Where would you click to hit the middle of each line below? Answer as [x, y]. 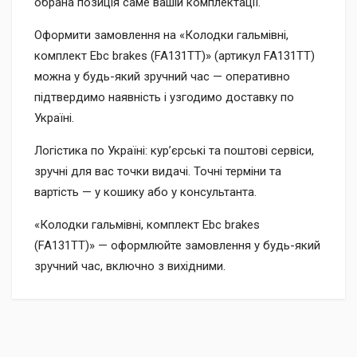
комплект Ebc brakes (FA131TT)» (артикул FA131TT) [175, 56]
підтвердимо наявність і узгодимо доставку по [164, 97]
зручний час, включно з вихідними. [130, 266]
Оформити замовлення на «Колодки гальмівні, [161, 35]
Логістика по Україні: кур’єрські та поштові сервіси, [174, 151]
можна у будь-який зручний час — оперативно [162, 76]
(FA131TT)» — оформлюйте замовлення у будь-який [177, 245]
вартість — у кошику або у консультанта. [145, 192]
